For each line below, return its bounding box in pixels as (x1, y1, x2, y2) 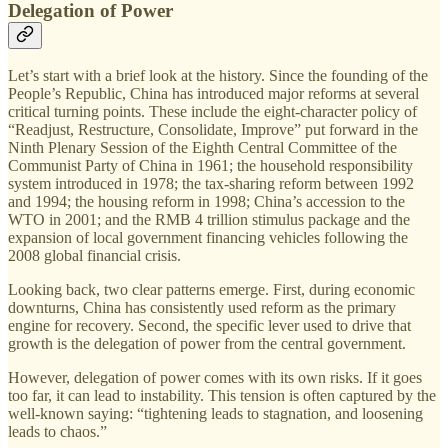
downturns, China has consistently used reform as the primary (8, 299, 396, 317)
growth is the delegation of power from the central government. (8, 335, 406, 353)
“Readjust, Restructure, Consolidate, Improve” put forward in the (8, 121, 418, 139)
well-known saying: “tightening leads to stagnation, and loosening (8, 405, 423, 423)
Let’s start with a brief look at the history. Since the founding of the (8, 67, 428, 85)
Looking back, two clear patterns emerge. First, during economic (8, 281, 415, 299)
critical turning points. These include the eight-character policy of (8, 103, 417, 121)
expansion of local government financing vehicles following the (8, 229, 408, 247)
